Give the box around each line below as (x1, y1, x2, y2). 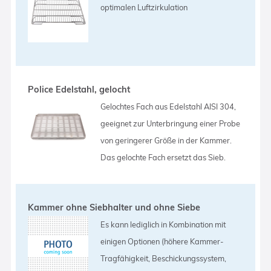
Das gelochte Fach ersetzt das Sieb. (100, 152, 226, 162)
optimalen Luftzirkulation (100, 2, 188, 12)
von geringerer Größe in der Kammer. (100, 135, 232, 145)
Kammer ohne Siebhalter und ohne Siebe (28, 201, 201, 213)
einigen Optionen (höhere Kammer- (100, 236, 224, 246)
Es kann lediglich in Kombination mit (100, 219, 226, 229)
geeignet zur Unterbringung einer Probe (100, 118, 241, 128)
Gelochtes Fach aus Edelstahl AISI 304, (100, 101, 237, 111)
